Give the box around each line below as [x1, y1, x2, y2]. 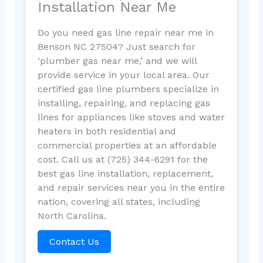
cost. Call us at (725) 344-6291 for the [37, 153, 208, 165]
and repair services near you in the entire [37, 181, 225, 193]
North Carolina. [37, 210, 106, 221]
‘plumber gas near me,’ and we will [37, 55, 197, 66]
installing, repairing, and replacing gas [37, 97, 210, 109]
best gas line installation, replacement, [37, 167, 213, 179]
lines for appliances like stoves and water [37, 111, 225, 123]
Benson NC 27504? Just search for [37, 41, 195, 52]
